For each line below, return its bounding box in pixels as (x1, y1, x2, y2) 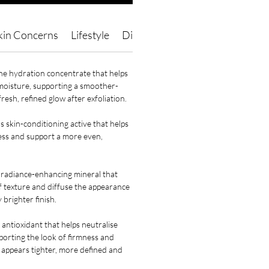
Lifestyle (71, 28, 110, 42)
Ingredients (209, 28, 262, 42)
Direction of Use (122, 28, 197, 42)
